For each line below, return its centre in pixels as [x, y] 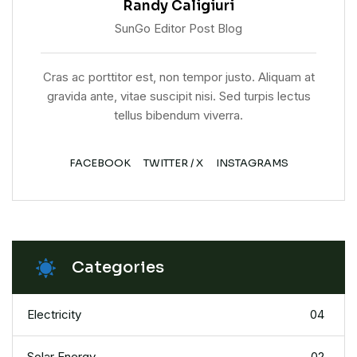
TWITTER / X [173, 163]
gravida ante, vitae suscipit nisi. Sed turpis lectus [178, 96]
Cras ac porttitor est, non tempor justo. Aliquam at [178, 77]
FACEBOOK [100, 163]
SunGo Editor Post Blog [178, 29]
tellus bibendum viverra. [178, 116]
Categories [118, 268]
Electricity [54, 315]
